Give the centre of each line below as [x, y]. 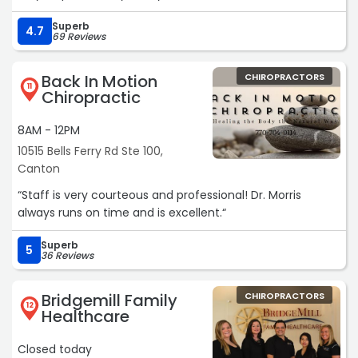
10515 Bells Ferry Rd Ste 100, [90, 151]
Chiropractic [91, 98]
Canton [39, 169]
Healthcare [86, 317]
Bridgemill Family [109, 301]
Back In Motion [99, 82]
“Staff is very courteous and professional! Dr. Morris [159, 195]
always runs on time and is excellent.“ [122, 213]
